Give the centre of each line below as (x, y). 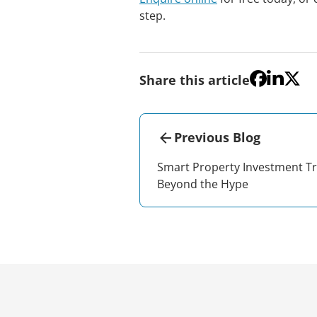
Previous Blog (217, 137)
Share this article (195, 80)
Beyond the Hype (203, 184)
